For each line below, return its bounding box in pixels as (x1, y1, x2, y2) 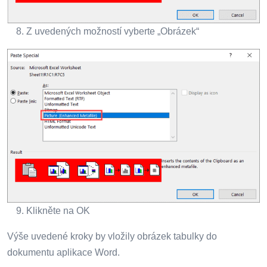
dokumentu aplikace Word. (7, 247, 120, 258)
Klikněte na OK (26, 206, 90, 216)
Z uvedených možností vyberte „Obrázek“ (26, 26, 199, 37)
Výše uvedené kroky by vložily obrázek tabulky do (7, 231, 217, 242)
